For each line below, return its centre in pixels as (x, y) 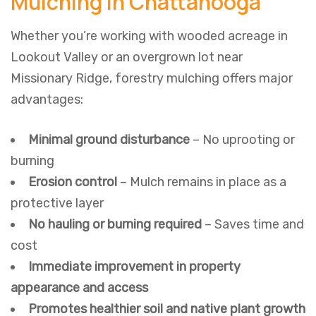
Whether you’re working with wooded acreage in (149, 36)
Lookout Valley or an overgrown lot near (127, 57)
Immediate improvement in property (134, 267)
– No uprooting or (242, 140)
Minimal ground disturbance (109, 140)
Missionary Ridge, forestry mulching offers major (152, 79)
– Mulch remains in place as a (202, 182)
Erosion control (73, 182)
